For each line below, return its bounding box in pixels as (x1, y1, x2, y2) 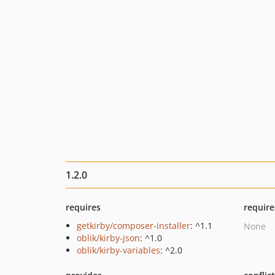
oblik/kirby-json (77, 232, 140, 244)
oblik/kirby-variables (77, 244, 160, 256)
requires (66, 201, 101, 213)
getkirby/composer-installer (77, 220, 190, 231)
